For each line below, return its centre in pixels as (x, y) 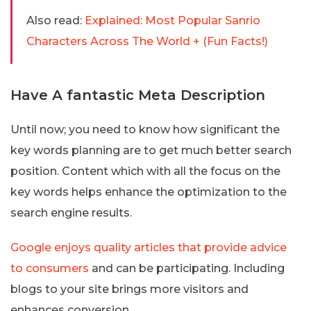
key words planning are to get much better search (151, 151)
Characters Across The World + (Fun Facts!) (147, 42)
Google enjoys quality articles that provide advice (149, 248)
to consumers (50, 269)
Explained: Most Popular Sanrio (173, 21)
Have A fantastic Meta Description (138, 95)
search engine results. (71, 213)
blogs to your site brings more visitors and (129, 289)
